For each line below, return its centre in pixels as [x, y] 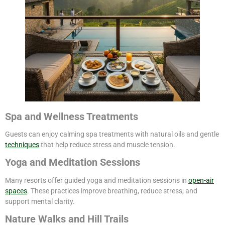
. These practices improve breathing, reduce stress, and [112, 191]
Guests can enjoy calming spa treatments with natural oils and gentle [112, 134]
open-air [201, 180]
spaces [16, 191]
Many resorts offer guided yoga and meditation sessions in [97, 180]
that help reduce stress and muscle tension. [107, 145]
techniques [22, 145]
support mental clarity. [40, 201]
